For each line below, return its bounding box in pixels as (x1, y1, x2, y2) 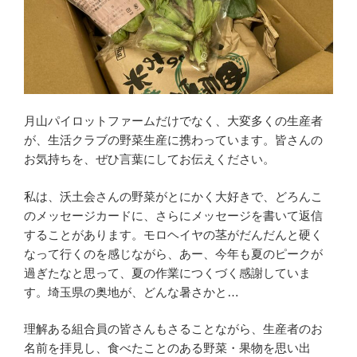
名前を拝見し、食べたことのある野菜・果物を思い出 (24, 341, 311, 355)
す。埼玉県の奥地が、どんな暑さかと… (24, 284, 239, 299)
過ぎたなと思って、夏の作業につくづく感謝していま (24, 265, 311, 280)
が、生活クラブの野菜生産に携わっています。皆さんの (24, 133, 323, 147)
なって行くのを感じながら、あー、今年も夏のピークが (24, 246, 323, 261)
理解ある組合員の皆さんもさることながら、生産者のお (24, 322, 323, 336)
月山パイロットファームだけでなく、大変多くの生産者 (24, 114, 323, 128)
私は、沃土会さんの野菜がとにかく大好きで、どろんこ (24, 189, 323, 203)
